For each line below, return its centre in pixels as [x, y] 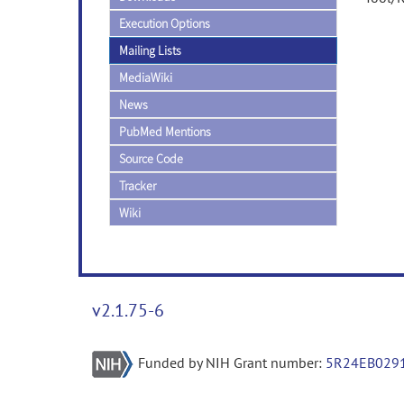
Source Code [151, 159]
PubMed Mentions [165, 132]
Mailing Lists [150, 50]
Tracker [138, 186]
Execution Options [165, 23]
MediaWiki [146, 78]
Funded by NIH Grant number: [232, 363]
